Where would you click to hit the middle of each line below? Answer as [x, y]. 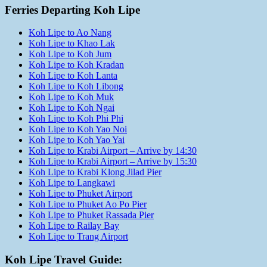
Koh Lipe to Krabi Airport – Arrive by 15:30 [113, 162]
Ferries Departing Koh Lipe [72, 10]
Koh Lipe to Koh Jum [70, 54]
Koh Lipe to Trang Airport [78, 237]
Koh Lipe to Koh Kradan [76, 65]
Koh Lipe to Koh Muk [71, 97]
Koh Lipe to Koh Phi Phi [76, 119]
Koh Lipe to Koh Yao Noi [78, 129]
